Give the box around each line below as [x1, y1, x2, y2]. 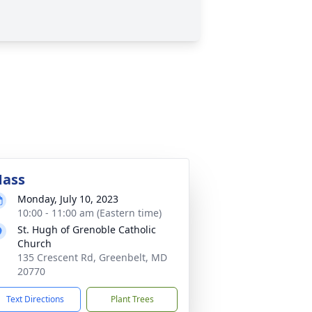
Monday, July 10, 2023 [17, 192, 118, 205]
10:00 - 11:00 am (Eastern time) [17, 205, 162, 219]
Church [17, 236, 52, 250]
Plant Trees [110, 292, 154, 305]
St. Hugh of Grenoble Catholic [17, 222, 156, 236]
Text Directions [6, 292, 64, 305]
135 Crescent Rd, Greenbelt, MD [17, 250, 167, 264]
